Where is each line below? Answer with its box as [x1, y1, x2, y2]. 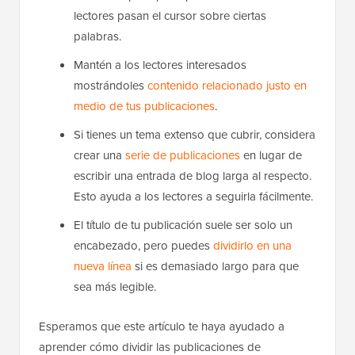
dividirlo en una [213, 236, 292, 254]
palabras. [74, 27, 121, 45]
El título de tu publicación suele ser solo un [74, 216, 292, 234]
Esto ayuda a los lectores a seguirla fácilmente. [74, 187, 313, 205]
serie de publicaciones [125, 146, 240, 164]
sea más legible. [74, 277, 156, 296]
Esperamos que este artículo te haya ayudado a [39, 317, 284, 335]
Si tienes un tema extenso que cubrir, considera [74, 125, 315, 143]
